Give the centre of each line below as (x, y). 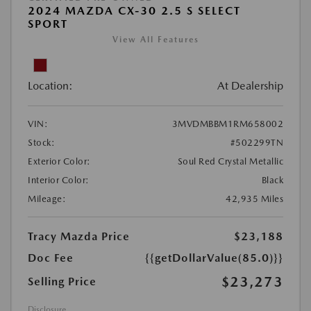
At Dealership (250, 86)
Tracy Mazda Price (79, 237)
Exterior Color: (59, 162)
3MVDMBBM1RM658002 (227, 124)
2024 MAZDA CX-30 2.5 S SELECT (134, 11)
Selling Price (62, 282)
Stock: (41, 143)
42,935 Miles (254, 199)
